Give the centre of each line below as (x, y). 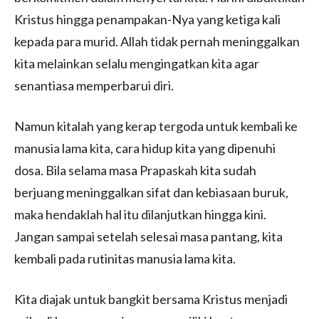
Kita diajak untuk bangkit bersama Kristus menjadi (151, 299)
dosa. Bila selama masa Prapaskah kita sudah (135, 170)
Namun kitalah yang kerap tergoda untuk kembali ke (156, 126)
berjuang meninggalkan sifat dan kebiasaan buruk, (151, 192)
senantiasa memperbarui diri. (94, 85)
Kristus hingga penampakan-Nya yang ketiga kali (147, 19)
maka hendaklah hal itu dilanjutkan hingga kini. (140, 214)
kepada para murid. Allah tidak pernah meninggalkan (157, 41)
